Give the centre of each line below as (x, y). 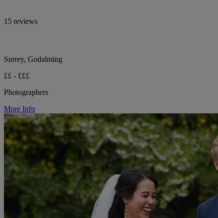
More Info (19, 109)
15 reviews (21, 21)
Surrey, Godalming (33, 59)
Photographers (26, 92)
